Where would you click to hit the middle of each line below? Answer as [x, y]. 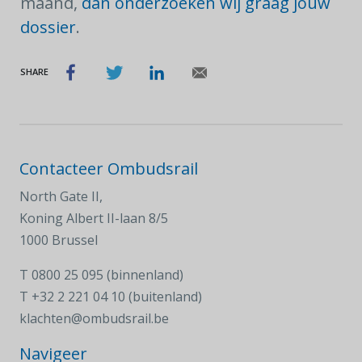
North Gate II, [61, 196]
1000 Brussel [59, 240]
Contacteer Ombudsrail [109, 168]
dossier [48, 27]
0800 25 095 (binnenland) [107, 275]
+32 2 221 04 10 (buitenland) [117, 297]
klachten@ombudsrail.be [94, 318]
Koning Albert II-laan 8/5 [94, 218]
